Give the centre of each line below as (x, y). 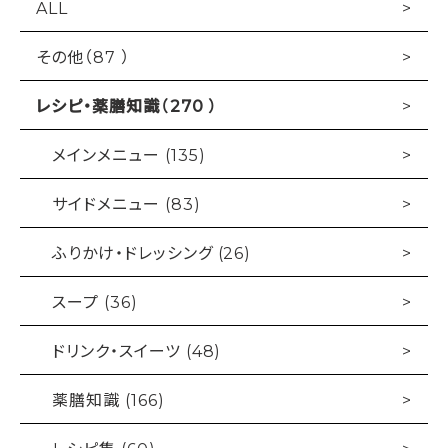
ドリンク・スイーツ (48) (137, 350)
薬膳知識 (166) (108, 399)
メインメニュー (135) (129, 154)
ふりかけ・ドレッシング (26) (152, 252)
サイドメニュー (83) (126, 203)
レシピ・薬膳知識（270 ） (127, 105)
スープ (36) (95, 301)
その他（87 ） (83, 56)
